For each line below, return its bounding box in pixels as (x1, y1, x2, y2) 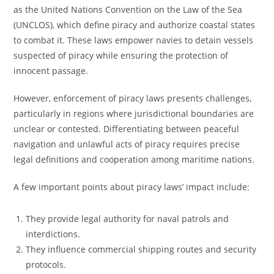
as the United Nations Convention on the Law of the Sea (13, 4, 243, 15)
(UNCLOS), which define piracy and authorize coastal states (13, 19, 256, 31)
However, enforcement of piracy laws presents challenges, (13, 92, 252, 104)
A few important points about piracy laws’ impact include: (13, 181, 250, 193)
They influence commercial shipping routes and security (26, 243, 257, 255)
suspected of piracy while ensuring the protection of (13, 50, 229, 61)
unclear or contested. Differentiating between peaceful (13, 123, 240, 135)
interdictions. (26, 228, 81, 240)
